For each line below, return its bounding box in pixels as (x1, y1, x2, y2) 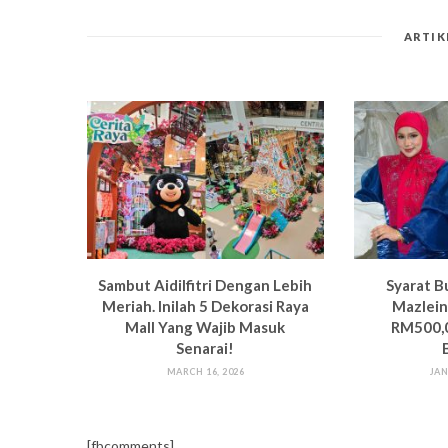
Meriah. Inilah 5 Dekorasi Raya (101, 296, 309, 315)
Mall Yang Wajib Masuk (125, 317, 286, 336)
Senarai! (176, 338, 235, 357)
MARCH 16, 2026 (166, 365, 244, 377)
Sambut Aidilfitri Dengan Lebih (98, 275, 313, 294)
